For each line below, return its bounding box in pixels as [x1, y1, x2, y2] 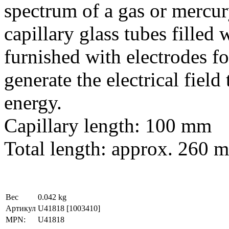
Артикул [6, 204, 36, 213]
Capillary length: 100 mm [4, 114, 212, 137]
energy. [4, 91, 62, 114]
